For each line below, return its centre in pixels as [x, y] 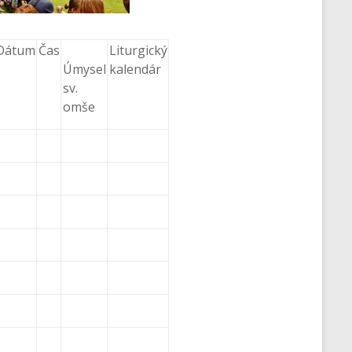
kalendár [135, 70]
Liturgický [138, 51]
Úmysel [84, 70]
